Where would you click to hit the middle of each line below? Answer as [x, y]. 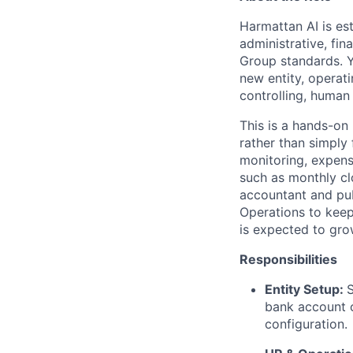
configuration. [306, 323]
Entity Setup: [306, 289]
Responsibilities [288, 259]
